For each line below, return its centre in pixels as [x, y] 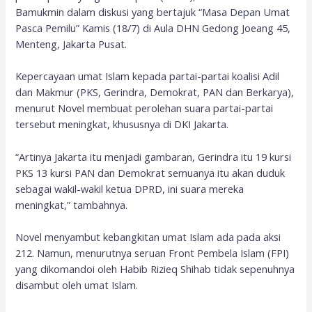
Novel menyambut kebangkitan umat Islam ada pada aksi [148, 237]
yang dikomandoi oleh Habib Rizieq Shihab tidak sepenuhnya [155, 269]
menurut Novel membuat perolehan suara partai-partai [145, 108]
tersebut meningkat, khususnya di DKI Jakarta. [122, 124]
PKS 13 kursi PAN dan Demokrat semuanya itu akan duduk [150, 172]
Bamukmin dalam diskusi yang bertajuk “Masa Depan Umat [153, 12]
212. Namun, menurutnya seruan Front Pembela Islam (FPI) [153, 253]
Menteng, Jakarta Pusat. [71, 44]
